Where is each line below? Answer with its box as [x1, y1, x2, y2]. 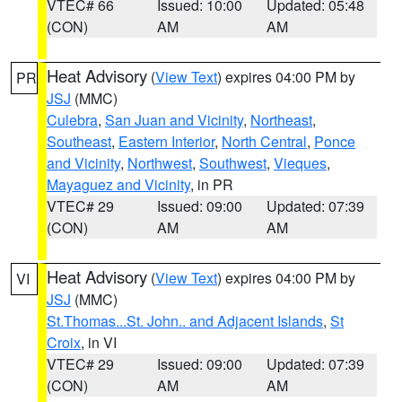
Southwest [199, 153, 267, 173]
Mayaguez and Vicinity [47, 174, 190, 195]
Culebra [47, 109, 98, 130]
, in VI [81, 332, 117, 353]
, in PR [190, 174, 233, 195]
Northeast [250, 109, 312, 130]
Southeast [47, 131, 111, 152]
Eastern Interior [118, 131, 214, 152]
